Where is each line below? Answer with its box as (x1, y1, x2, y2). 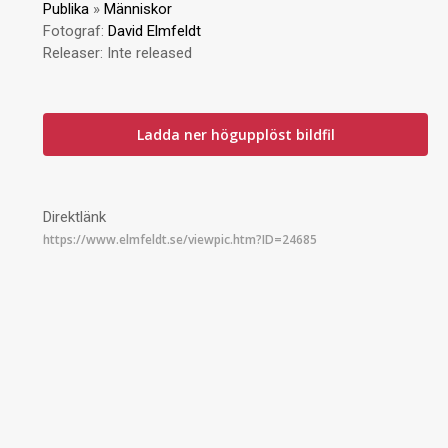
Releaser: (43, 44, 108, 62)
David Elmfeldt (108, 22, 202, 40)
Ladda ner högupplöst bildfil (136, 125, 335, 144)
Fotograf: (43, 22, 109, 40)
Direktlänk (43, 208, 107, 226)
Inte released (107, 44, 193, 62)
